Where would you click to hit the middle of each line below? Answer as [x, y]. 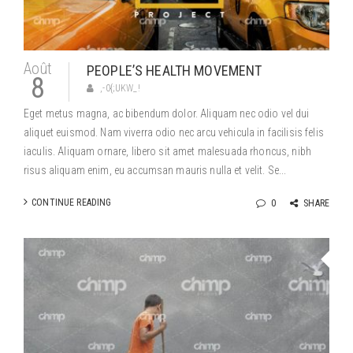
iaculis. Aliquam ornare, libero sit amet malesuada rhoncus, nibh [167, 151]
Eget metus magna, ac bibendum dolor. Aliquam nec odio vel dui [167, 113]
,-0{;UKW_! [120, 88]
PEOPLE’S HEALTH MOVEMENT [175, 71]
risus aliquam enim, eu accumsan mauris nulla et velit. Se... [155, 170]
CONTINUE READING [72, 203]
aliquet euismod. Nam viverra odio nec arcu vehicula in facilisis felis [174, 132]
